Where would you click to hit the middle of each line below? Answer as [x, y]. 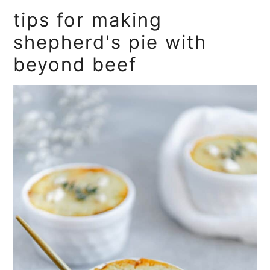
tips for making [88, 20]
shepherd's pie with [110, 42]
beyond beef [75, 64]
